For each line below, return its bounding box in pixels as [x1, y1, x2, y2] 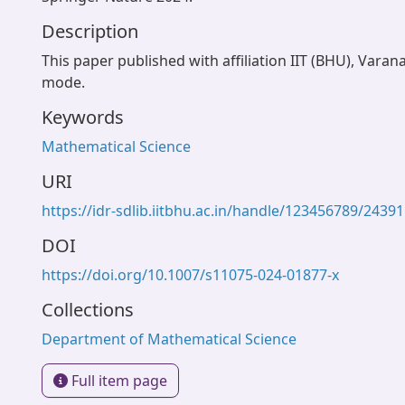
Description [42, 19, 138, 43]
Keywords [42, 105, 124, 129]
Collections [42, 297, 134, 322]
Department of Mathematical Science [42, 329, 297, 349]
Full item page [68, 371, 167, 391]
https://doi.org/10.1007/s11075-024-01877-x [42, 265, 339, 285]
